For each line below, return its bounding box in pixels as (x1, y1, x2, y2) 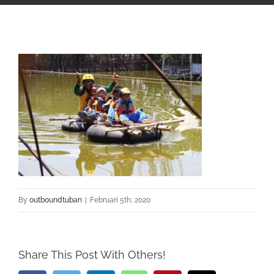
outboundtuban (29, 195, 82, 204)
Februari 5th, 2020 (90, 195, 150, 204)
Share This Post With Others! (18, 248, 166, 261)
